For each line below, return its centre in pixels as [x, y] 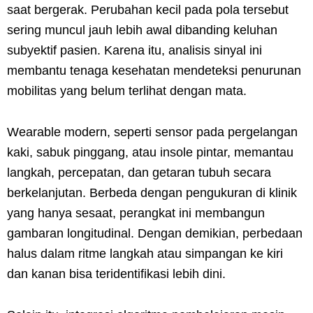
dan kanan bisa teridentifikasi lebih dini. [116, 274]
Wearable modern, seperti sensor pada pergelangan [152, 132]
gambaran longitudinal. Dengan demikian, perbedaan [155, 233]
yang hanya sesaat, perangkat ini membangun [136, 213]
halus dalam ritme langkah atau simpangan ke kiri [145, 253]
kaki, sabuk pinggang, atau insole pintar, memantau [150, 152]
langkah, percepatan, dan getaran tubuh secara [139, 172]
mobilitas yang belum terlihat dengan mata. [127, 90]
